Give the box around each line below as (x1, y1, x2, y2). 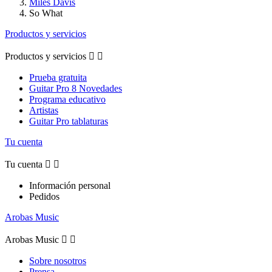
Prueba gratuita (29, 72, 87, 83)
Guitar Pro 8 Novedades (29, 83, 122, 93)
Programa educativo (29, 93, 106, 104)
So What (29, 7, 63, 18)
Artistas (29, 104, 58, 115)
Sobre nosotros (29, 255, 86, 266)
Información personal (29, 180, 110, 191)
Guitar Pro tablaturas (29, 115, 108, 126)
